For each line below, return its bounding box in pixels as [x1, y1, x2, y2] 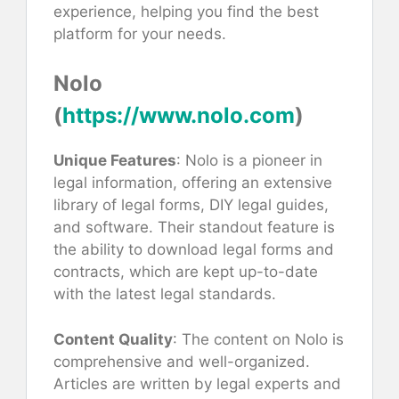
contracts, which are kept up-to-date [53, 263, 318, 281]
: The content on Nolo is [173, 330, 344, 348]
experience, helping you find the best [53, 2, 319, 20]
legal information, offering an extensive [53, 174, 332, 192]
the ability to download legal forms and [53, 240, 334, 259]
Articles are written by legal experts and [53, 374, 341, 393]
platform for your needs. [53, 24, 226, 43]
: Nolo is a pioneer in [176, 151, 322, 170]
